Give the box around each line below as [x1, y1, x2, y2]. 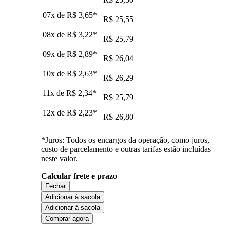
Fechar [45, 182, 66, 190]
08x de [43, 30, 67, 39]
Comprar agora [45, 214, 89, 222]
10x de [43, 69, 67, 78]
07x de [43, 10, 67, 20]
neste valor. [41, 154, 78, 163]
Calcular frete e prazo [41, 171, 117, 180]
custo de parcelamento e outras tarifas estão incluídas [41, 144, 211, 154]
